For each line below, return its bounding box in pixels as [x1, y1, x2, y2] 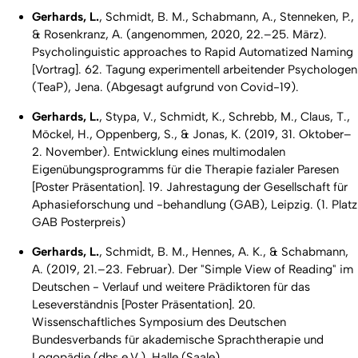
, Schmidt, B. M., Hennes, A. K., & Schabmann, [99, 245, 348, 260]
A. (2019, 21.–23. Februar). [32, 262, 178, 277]
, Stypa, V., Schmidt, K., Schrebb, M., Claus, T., [99, 109, 350, 125]
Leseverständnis [32, 297, 118, 312]
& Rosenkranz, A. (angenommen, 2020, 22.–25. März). [32, 27, 327, 42]
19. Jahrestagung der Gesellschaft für [145, 180, 348, 195]
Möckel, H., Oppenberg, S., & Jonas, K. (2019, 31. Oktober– [32, 127, 352, 142]
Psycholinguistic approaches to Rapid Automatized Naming [32, 45, 353, 60]
